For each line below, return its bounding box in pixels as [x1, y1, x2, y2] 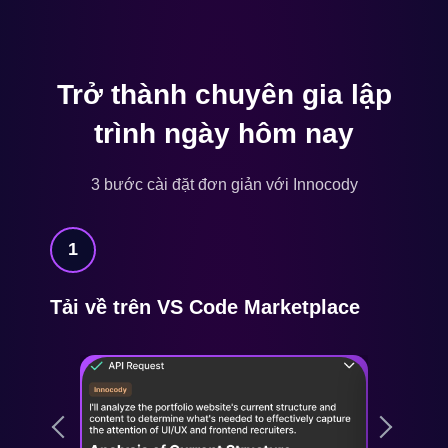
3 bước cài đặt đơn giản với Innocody [90, 175, 358, 193]
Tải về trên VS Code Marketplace [50, 295, 360, 318]
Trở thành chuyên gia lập [56, 78, 392, 110]
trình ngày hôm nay [94, 117, 354, 149]
